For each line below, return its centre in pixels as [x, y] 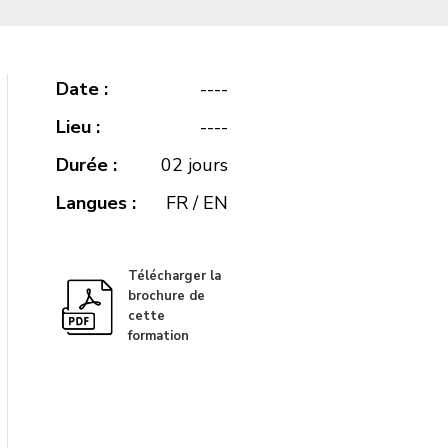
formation [159, 336]
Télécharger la [175, 276]
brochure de [167, 296]
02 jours [195, 165]
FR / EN [197, 203]
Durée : [87, 165]
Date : [82, 89]
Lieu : [78, 127]
